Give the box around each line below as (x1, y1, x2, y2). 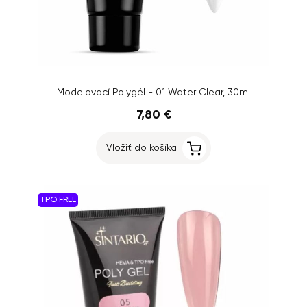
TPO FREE (40, 196, 76, 204)
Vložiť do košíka (106, 143, 177, 153)
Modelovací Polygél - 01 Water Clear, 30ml (57, 88, 250, 97)
